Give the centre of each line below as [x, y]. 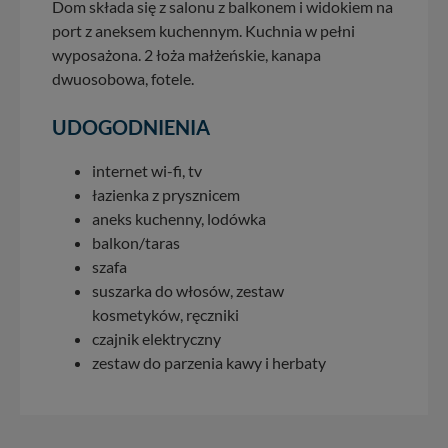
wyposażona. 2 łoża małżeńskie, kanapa [186, 55]
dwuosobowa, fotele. [123, 79]
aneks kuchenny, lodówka [179, 219]
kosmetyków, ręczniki [165, 315]
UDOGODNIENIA [131, 127]
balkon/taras [136, 243]
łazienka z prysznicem [166, 195]
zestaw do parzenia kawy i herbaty [209, 363]
